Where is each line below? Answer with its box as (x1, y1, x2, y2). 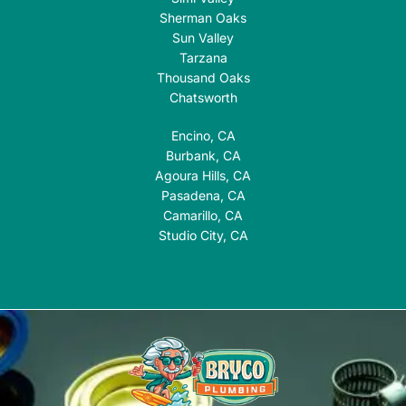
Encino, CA (170, 128, 236, 144)
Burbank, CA (165, 148, 241, 164)
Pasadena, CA (160, 188, 246, 204)
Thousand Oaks (156, 70, 250, 86)
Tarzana (179, 50, 227, 66)
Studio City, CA (158, 227, 248, 244)
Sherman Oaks (159, 10, 246, 26)
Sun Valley (172, 30, 234, 46)
